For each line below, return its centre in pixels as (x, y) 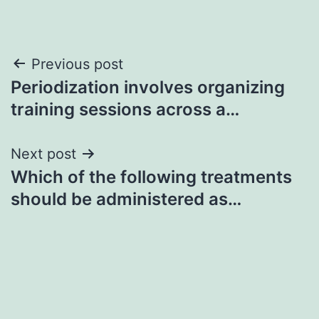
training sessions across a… (125, 109)
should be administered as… (126, 199)
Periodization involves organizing (148, 87)
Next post (43, 153)
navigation (72, 100)
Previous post (77, 64)
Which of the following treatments (151, 177)
